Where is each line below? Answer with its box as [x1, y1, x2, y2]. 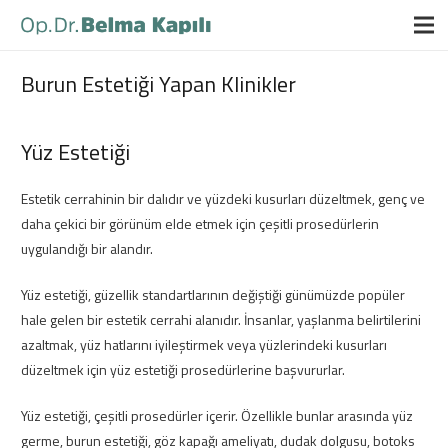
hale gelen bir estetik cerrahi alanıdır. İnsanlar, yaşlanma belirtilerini [21, 309, 421, 330]
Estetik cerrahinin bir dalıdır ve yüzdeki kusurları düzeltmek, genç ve [21, 188, 425, 209]
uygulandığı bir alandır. [21, 238, 153, 259]
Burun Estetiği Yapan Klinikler [21, 67, 296, 101]
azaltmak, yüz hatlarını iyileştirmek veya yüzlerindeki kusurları [21, 334, 387, 355]
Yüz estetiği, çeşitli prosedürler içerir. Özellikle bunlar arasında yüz [21, 405, 413, 426]
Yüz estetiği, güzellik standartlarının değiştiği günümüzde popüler [21, 284, 405, 305]
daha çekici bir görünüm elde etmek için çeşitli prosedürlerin [21, 213, 379, 234]
